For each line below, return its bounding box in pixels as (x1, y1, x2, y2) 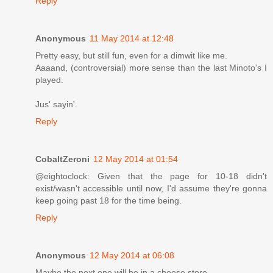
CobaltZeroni (35, 154, 90, 164)
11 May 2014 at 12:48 (90, 33, 174, 43)
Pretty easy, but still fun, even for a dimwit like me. (35, 50, 227, 60)
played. (35, 74, 63, 85)
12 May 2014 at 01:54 (93, 154, 178, 164)
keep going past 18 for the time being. (35, 195, 182, 205)
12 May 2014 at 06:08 (90, 250, 174, 260)
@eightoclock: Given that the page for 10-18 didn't (35, 171, 267, 181)
